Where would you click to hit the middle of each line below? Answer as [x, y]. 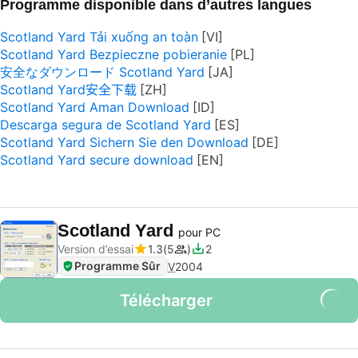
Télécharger [166, 300]
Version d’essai [95, 249]
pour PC [199, 232]
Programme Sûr [117, 266]
